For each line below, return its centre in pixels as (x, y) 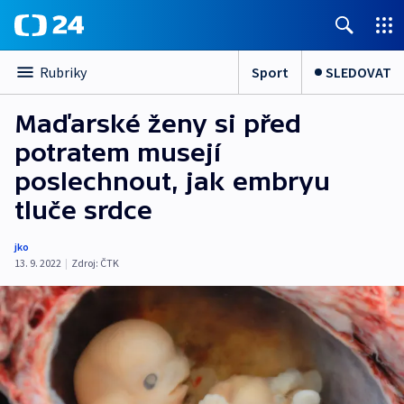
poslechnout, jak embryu (172, 181)
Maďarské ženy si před (158, 124)
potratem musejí (118, 152)
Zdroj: (85, 263)
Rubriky (63, 72)
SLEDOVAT (358, 72)
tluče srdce (83, 210)
